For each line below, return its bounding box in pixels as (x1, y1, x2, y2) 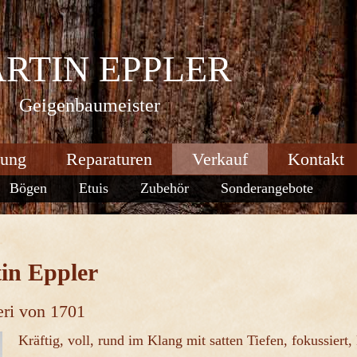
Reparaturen (66, 149, 152, 169)
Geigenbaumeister (19, 95, 160, 116)
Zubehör (140, 180, 189, 196)
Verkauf (192, 149, 248, 169)
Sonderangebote (221, 180, 313, 196)
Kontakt (288, 149, 344, 169)
